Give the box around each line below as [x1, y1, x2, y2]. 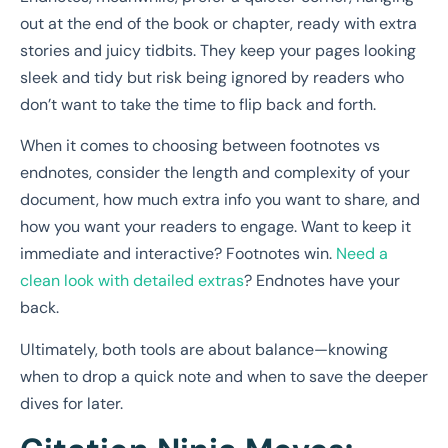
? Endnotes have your [244, 270, 400, 292]
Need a [336, 243, 388, 265]
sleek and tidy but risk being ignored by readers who [20, 66, 404, 88]
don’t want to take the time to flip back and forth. [20, 93, 376, 115]
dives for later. [20, 392, 123, 414]
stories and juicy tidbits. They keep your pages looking [20, 39, 416, 61]
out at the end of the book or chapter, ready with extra [20, 12, 417, 34]
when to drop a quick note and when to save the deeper [20, 365, 428, 387]
